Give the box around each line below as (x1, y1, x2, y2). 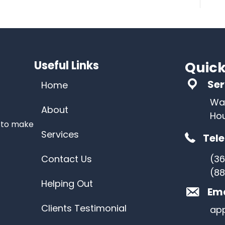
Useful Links (34, 58, 99, 73)
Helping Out (41, 177, 93, 190)
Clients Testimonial (41, 202, 127, 214)
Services (41, 128, 79, 141)
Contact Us (41, 153, 92, 165)
